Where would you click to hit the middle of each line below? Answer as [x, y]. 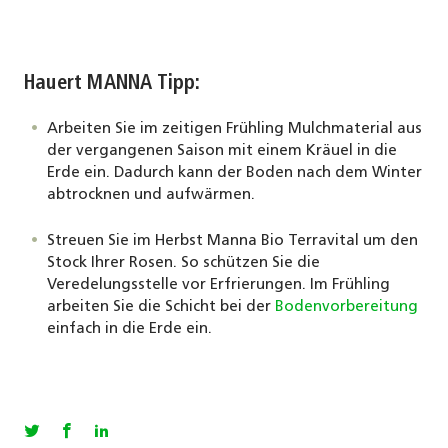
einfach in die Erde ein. [129, 329]
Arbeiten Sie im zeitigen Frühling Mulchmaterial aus [234, 129]
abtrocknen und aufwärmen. [152, 195]
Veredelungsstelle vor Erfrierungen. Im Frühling [218, 285]
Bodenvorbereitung [346, 307]
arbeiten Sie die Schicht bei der [160, 307]
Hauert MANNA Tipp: [112, 84]
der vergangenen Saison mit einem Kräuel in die [221, 151]
